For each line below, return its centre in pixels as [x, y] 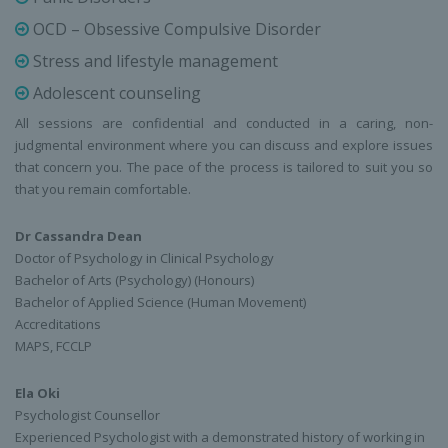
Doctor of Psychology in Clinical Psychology [144, 258]
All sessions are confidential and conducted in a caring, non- [224, 123]
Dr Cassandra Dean [78, 236]
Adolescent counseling [115, 93]
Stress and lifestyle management [153, 61]
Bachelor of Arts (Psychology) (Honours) [134, 280]
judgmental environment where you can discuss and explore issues [224, 145]
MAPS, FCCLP [53, 346]
